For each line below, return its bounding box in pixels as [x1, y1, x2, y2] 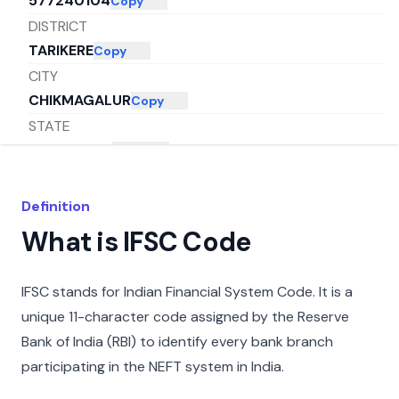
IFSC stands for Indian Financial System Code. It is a [21, 282, 353, 301]
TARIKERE [28, 41, 94, 61]
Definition [21, 197, 90, 216]
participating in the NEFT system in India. [21, 357, 284, 376]
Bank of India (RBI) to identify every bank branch [21, 332, 333, 351]
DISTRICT [28, 16, 87, 36]
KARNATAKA [28, 141, 112, 160]
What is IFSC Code [21, 224, 251, 259]
